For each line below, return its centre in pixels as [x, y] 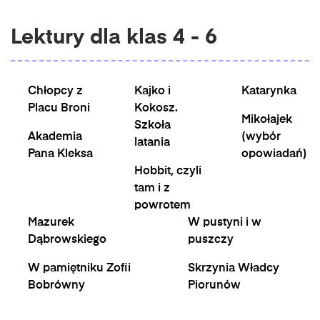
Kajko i [153, 91]
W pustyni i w [225, 223]
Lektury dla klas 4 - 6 [114, 38]
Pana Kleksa [60, 154]
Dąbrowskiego [67, 240]
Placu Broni [59, 109]
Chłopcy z [55, 91]
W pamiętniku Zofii [79, 269]
